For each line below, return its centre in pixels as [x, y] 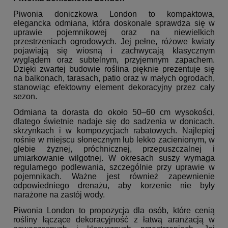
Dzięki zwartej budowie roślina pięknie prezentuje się [114, 69]
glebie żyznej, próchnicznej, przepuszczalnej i [114, 149]
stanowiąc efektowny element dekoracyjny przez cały [114, 88]
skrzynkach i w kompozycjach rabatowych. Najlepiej [114, 131]
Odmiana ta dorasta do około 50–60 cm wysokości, [114, 112]
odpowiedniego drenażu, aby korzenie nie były [114, 186]
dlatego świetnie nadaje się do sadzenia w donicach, [114, 122]
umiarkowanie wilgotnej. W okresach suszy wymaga [114, 158]
